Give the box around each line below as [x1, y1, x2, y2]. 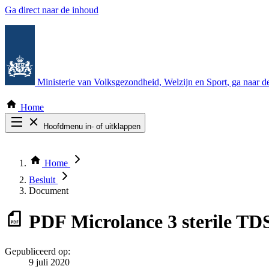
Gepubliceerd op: [5, 246, 70, 256]
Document [29, 186, 68, 196]
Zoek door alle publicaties [29, 142, 127, 153]
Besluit [29, 175, 58, 185]
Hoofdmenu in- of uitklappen [43, 122, 141, 131]
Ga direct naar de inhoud [5, 5, 98, 15]
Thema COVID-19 [29, 153, 101, 163]
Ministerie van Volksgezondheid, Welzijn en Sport [37, 77, 227, 87]
